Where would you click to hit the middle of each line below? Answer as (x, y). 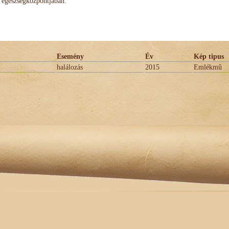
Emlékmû (208, 67)
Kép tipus (209, 56)
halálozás (70, 67)
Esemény (70, 56)
